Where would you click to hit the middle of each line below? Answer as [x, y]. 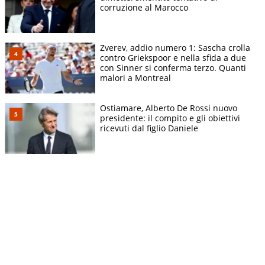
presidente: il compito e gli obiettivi [170, 118]
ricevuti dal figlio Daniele [149, 128]
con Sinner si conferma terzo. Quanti [173, 67]
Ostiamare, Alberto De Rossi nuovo [169, 108]
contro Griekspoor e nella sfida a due [173, 57]
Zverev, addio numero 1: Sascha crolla [175, 47]
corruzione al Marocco [144, 7]
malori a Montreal [135, 77]
